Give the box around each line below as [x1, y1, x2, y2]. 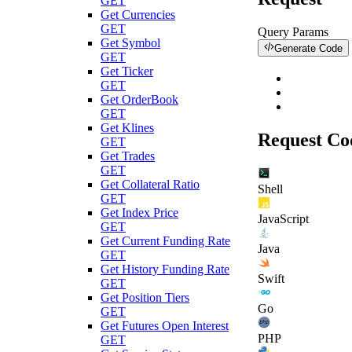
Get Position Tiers [101, 290, 189, 304]
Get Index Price [101, 205, 178, 219]
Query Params [258, 24, 328, 38]
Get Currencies [101, 7, 175, 21]
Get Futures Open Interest [101, 318, 229, 332]
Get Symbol [101, 35, 160, 49]
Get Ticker [101, 64, 153, 78]
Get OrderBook [101, 92, 178, 106]
